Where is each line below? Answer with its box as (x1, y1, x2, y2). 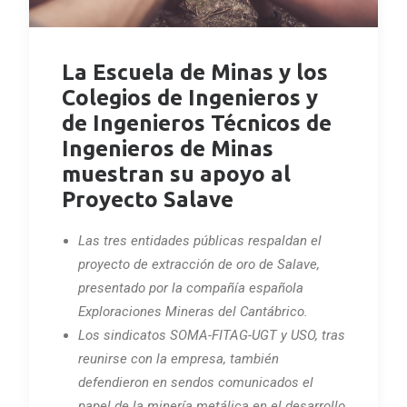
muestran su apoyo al (62, 162, 291, 187)
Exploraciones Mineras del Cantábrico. (78, 303, 308, 321)
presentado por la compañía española (78, 280, 303, 297)
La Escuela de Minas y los (62, 60, 328, 85)
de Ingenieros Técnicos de (62, 111, 332, 136)
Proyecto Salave (62, 187, 233, 213)
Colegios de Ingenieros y (62, 85, 318, 111)
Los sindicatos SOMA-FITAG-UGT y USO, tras (78, 327, 345, 344)
